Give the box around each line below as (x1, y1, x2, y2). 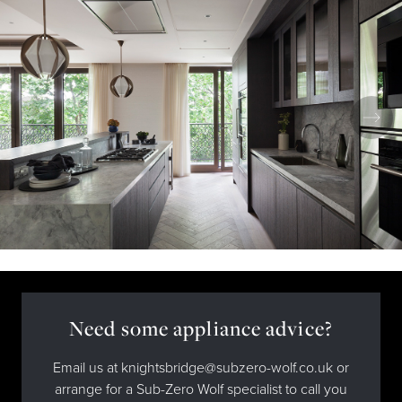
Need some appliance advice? (69, 315, 333, 342)
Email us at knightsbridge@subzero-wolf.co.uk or (53, 359, 349, 377)
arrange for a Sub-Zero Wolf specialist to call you (55, 380, 347, 398)
